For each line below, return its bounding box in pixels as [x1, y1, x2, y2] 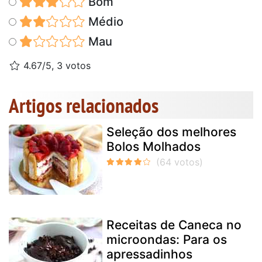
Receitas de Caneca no [106, 218, 242, 233]
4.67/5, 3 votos [20, 60, 91, 72]
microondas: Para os [106, 232, 227, 247]
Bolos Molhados [106, 139, 201, 154]
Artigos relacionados [9, 92, 158, 119]
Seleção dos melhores [106, 125, 236, 140]
